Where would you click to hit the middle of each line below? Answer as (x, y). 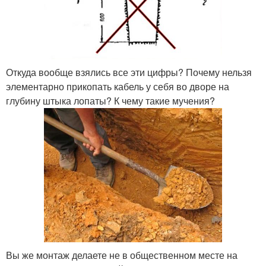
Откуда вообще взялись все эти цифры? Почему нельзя (129, 72)
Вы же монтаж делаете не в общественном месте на (122, 255)
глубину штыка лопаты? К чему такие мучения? (110, 100)
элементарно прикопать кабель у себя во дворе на (118, 86)
